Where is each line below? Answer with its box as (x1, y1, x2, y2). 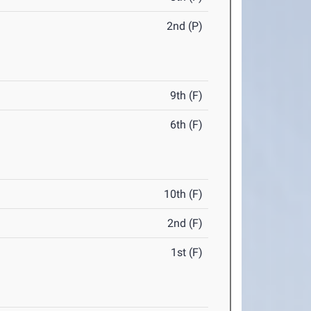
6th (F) (170, 118, 203, 131)
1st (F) (171, 246, 203, 259)
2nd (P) (167, 19, 203, 33)
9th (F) (170, 89, 203, 102)
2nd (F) (167, 217, 203, 230)
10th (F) (164, 187, 203, 201)
